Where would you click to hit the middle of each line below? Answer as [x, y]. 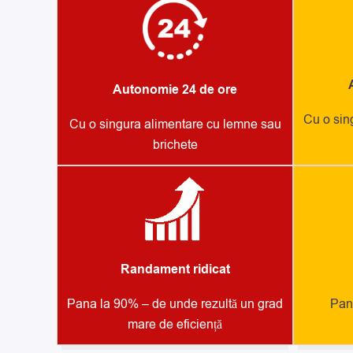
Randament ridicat [175, 269]
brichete [175, 145]
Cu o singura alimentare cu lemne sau [175, 125]
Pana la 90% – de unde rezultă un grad [175, 304]
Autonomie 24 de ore [175, 90]
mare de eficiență [175, 324]
